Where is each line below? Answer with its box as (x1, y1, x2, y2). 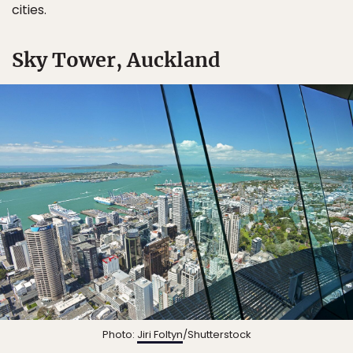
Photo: (102, 326, 137, 342)
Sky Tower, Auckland (12, 47, 221, 73)
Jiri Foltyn (136, 326, 183, 342)
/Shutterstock (182, 326, 251, 342)
